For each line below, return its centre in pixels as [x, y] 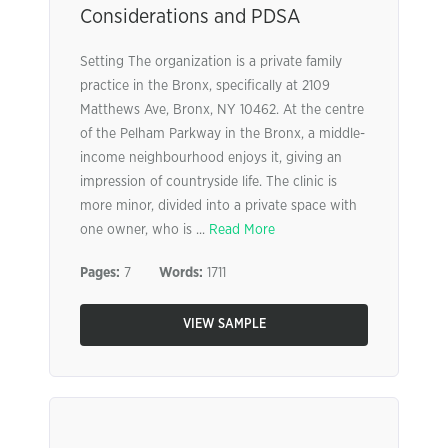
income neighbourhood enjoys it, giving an [211, 158]
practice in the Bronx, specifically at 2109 [205, 86]
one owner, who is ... [144, 230]
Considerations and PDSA [190, 17]
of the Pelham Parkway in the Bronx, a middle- [222, 134]
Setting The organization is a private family [211, 62]
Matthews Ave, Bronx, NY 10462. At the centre [222, 110]
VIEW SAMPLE [224, 324]
